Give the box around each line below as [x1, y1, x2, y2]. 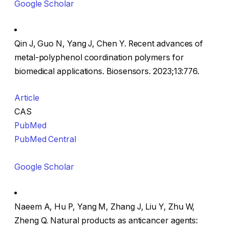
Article [14, 93, 39, 103]
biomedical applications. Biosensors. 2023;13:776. [14, 66, 200, 77]
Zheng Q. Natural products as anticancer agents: [14, 216, 198, 226]
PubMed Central [14, 134, 76, 144]
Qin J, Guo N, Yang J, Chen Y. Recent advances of [14, 39, 203, 49]
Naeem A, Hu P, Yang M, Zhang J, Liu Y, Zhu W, [14, 202, 195, 212]
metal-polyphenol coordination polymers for [14, 53, 184, 63]
